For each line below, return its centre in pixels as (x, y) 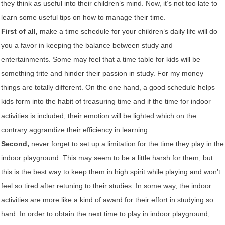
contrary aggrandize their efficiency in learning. (75, 129)
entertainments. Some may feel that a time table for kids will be (101, 59)
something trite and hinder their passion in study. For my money (102, 73)
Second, (15, 143)
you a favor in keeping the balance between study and (87, 45)
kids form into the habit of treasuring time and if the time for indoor (106, 101)
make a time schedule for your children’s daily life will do (128, 31)
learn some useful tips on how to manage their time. (83, 17)
